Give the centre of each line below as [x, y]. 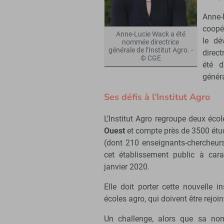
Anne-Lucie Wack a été [150, 34]
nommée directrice [151, 42]
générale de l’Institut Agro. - [151, 50]
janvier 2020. [127, 167]
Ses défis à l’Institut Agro [157, 97]
